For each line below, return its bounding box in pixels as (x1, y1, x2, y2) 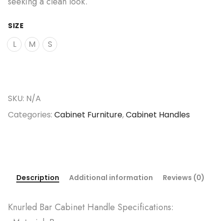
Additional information (69, 172, 153, 183)
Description (16, 172, 59, 183)
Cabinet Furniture (54, 109, 122, 120)
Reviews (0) (163, 172, 205, 183)
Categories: (8, 109, 54, 120)
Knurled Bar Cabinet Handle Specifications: (8, 200, 174, 214)
